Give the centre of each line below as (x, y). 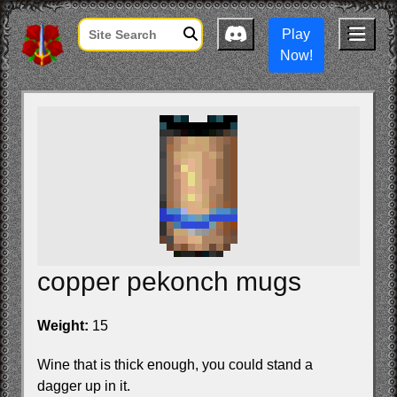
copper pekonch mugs (169, 281)
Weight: (63, 326)
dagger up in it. (84, 386)
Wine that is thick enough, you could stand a (175, 365)
